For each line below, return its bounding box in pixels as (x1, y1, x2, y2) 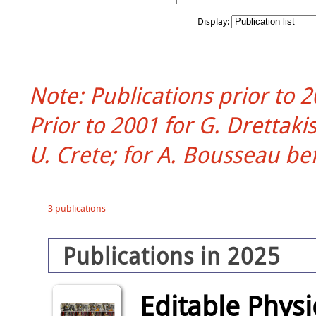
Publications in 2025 (62, 241, 281, 271)
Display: (197, 15, 231, 28)
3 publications (47, 202, 106, 214)
